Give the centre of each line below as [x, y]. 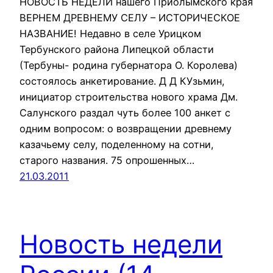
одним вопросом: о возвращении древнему [126, 128]
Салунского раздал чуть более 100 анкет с [125, 112]
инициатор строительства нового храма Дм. [129, 97]
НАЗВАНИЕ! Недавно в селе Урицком [112, 33]
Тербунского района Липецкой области [117, 49]
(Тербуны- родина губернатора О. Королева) [130, 65]
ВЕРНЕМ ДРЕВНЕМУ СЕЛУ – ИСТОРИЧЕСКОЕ [130, 17]
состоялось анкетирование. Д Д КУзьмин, [122, 81]
